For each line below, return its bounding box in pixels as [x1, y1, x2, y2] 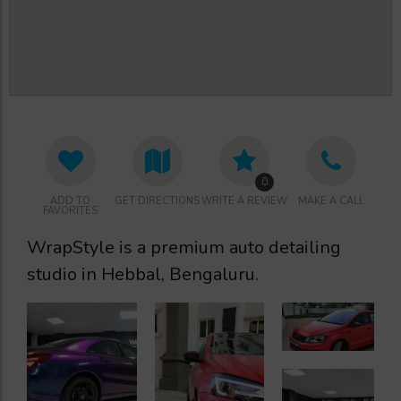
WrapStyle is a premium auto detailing [27, 235, 341, 260]
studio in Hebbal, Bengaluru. [27, 262, 259, 287]
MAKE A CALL [297, 193, 364, 208]
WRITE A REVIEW [200, 193, 287, 208]
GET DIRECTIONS [115, 193, 200, 208]
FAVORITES [43, 203, 98, 218]
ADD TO [50, 193, 90, 208]
